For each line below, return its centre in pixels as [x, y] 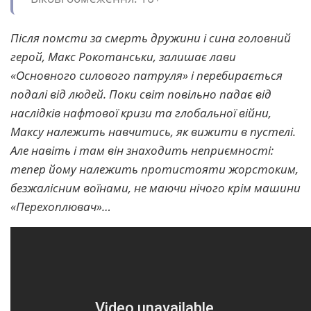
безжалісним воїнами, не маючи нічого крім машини [155, 188]
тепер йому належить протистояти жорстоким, [154, 169]
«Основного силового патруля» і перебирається [146, 76]
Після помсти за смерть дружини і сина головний [151, 38]
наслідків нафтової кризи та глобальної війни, [141, 113]
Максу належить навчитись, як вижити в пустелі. [153, 132]
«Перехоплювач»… [61, 207]
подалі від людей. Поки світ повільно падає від [141, 94]
